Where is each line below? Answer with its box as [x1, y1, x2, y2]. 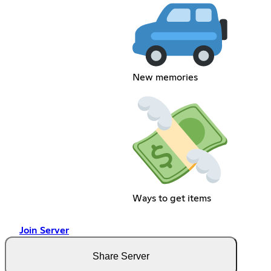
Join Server [19, 226, 69, 236]
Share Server [93, 251, 149, 262]
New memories [132, 73, 198, 83]
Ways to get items [132, 194, 212, 204]
